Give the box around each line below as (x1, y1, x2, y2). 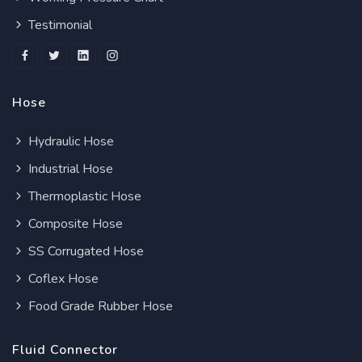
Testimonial (25, 16, 92, 34)
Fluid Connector (12, 341, 118, 359)
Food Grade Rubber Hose (25, 297, 173, 315)
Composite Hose (25, 215, 123, 233)
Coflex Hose (25, 270, 99, 288)
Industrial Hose (25, 160, 113, 178)
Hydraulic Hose (25, 133, 114, 150)
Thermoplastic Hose (25, 187, 141, 205)
